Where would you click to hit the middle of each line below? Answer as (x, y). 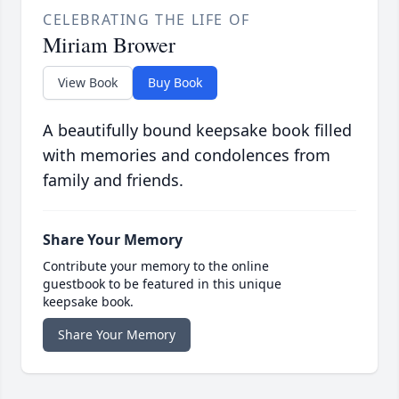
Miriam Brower (109, 45)
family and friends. (113, 180)
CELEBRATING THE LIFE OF (147, 20)
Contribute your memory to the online (156, 266)
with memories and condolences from (187, 155)
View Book (88, 83)
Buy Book (175, 83)
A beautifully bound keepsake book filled (197, 130)
